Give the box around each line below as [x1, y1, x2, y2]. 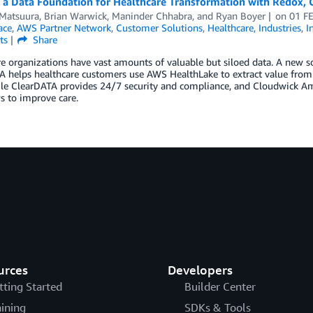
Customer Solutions [115, 22, 203, 34]
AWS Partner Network [16, 22, 111, 34]
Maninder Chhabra [111, 10, 192, 22]
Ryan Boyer [215, 10, 265, 22]
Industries [258, 22, 301, 34]
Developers [167, 262, 233, 277]
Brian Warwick [43, 10, 107, 22]
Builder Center [184, 279, 256, 293]
